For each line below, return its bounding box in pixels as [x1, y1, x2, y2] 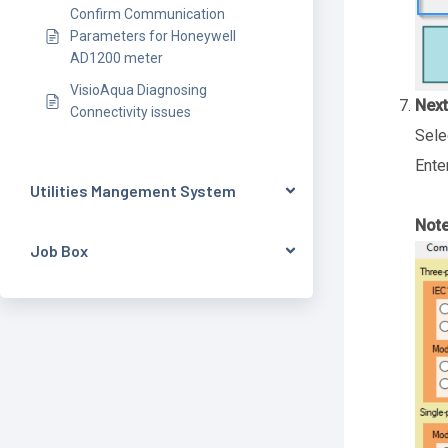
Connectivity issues [70, 104, 191, 120]
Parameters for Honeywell [70, 28, 236, 44]
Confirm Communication [70, 6, 225, 22]
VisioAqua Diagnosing [70, 82, 207, 98]
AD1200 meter [70, 50, 163, 66]
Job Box [30, 241, 88, 260]
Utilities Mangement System [30, 181, 236, 200]
